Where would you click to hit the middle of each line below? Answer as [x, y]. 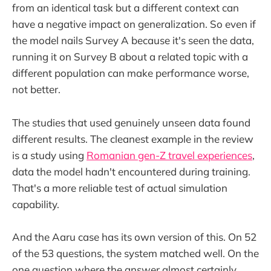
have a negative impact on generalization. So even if [134, 24]
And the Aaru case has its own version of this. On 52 [134, 237]
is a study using [49, 155]
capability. [36, 204]
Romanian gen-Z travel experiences [169, 155]
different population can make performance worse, [131, 73]
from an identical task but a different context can [126, 8]
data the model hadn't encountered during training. [131, 171]
